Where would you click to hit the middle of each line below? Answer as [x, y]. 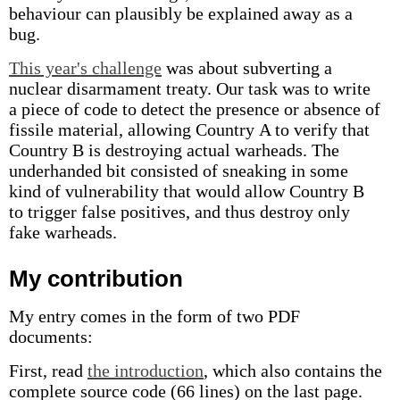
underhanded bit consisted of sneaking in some [179, 171]
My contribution [96, 279]
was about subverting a [247, 68]
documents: [51, 337]
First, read [48, 371]
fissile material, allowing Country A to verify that [189, 129]
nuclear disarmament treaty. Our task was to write [190, 88]
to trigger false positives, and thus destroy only [179, 212]
